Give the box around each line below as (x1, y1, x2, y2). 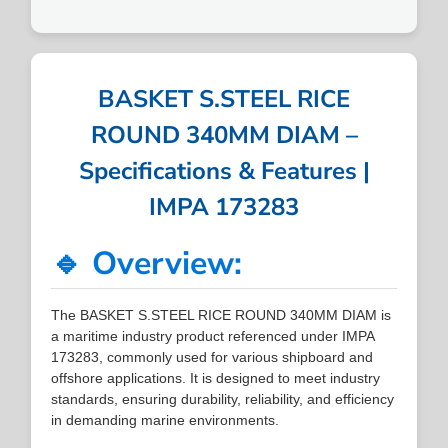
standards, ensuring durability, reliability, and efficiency (51, 390, 395, 407)
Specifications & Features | (78, 154, 370, 187)
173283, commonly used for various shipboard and (51, 348, 374, 365)
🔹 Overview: (51, 241, 243, 285)
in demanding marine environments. (51, 411, 280, 428)
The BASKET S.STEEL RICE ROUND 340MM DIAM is (51, 306, 392, 323)
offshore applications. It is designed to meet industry (51, 369, 381, 386)
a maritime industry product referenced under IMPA (51, 327, 375, 344)
